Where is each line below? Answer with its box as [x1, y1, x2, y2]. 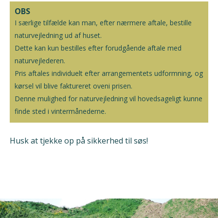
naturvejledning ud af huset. [15, 31, 102, 40]
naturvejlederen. [15, 56, 65, 66]
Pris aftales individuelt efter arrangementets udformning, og [15, 69, 203, 78]
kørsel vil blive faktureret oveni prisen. [15, 81, 132, 91]
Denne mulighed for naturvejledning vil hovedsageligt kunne [15, 94, 202, 104]
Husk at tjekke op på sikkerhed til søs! [10, 135, 148, 146]
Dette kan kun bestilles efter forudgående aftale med [15, 43, 182, 53]
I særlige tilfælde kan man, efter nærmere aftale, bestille [15, 18, 192, 28]
